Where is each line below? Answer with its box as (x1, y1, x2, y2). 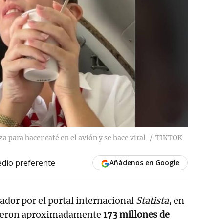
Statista (136, 195, 169, 206)
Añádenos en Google (109, 157, 179, 167)
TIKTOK (155, 133, 182, 142)
